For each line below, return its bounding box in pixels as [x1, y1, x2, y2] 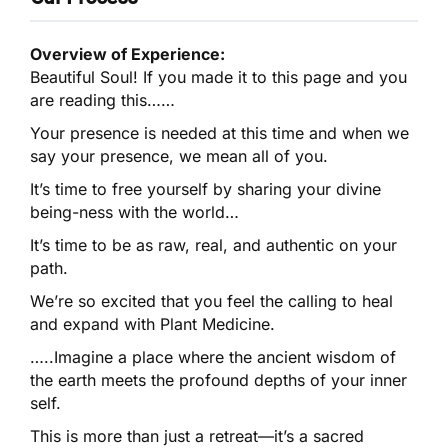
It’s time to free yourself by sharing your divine [30, 178, 382, 199]
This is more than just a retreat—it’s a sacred [30, 425, 365, 446]
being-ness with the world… [30, 201, 239, 222]
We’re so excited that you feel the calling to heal [30, 290, 394, 311]
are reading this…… [30, 89, 175, 110]
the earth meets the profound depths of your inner [30, 369, 407, 390]
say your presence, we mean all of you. [30, 145, 328, 166]
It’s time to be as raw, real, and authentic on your [30, 234, 398, 255]
